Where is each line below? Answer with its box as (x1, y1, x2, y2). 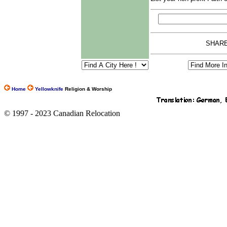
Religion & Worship (65, 86, 112, 92)
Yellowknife (33, 86, 63, 92)
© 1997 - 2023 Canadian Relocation (4, 109, 120, 118)
